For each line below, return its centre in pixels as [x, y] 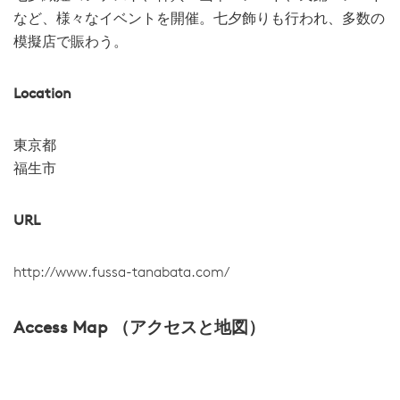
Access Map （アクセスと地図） [139, 329]
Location [42, 95]
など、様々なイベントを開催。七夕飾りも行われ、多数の [199, 20]
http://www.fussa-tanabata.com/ [121, 273]
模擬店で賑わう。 [71, 43]
